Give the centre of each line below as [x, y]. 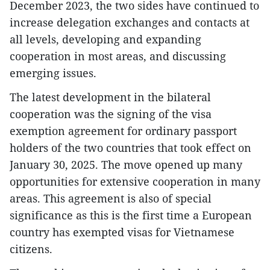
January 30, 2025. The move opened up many [126, 165]
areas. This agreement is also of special [111, 199]
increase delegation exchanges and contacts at [130, 23]
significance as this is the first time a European [131, 215]
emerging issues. [53, 73]
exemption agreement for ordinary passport [123, 131]
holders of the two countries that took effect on [130, 148]
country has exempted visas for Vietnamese [122, 232]
